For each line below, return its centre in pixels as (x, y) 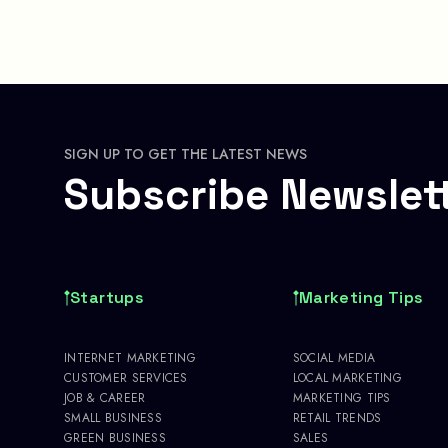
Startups (107, 297)
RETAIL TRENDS (337, 417)
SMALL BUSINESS (113, 417)
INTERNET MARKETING (130, 357)
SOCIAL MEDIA (334, 357)
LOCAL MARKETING (347, 377)
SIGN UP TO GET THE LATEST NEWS (185, 153)
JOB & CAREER (105, 397)
